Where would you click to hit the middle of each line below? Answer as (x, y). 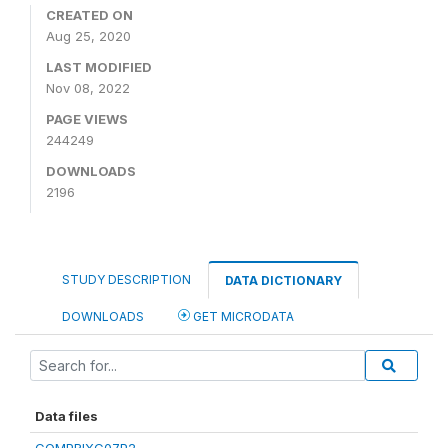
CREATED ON (89, 15)
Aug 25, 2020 (88, 36)
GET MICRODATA (242, 317)
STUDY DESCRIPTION (126, 280)
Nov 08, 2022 (88, 88)
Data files (66, 416)
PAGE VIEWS (87, 119)
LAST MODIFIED (99, 67)
